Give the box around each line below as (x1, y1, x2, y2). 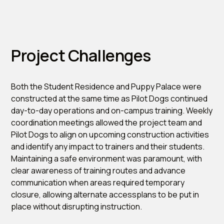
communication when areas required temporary (11, 176, 185, 188)
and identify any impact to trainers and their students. (11, 140, 205, 152)
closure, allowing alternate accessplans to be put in (11, 188, 199, 200)
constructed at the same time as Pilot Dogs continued (11, 92, 208, 104)
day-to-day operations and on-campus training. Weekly (11, 104, 213, 116)
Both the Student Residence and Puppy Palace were (11, 80, 202, 92)
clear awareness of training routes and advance (11, 164, 186, 176)
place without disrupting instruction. (11, 200, 142, 212)
